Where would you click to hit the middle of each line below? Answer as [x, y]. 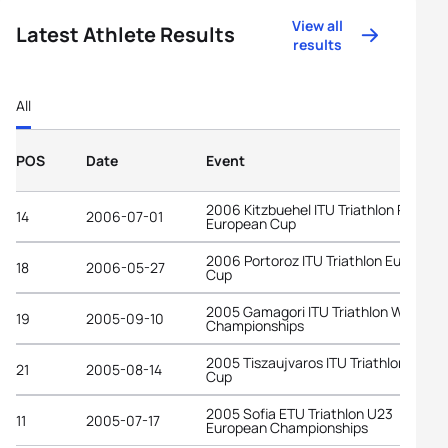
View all [318, 25]
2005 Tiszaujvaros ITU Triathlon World [325, 362]
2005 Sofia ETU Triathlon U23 [299, 413]
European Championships [287, 427]
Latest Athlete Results [125, 34]
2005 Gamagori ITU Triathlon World [316, 311]
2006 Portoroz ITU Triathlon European [326, 260]
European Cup [251, 223]
